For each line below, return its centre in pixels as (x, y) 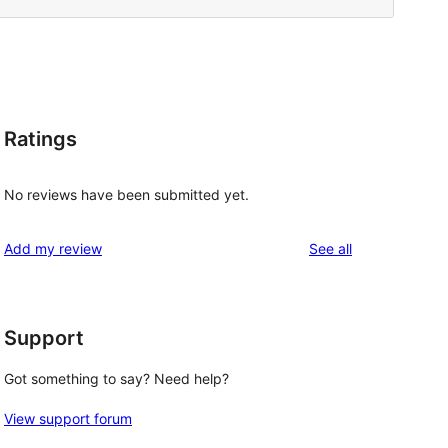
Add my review (53, 248)
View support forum (68, 419)
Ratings (40, 139)
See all (330, 248)
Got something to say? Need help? (116, 379)
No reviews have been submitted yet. (126, 194)
